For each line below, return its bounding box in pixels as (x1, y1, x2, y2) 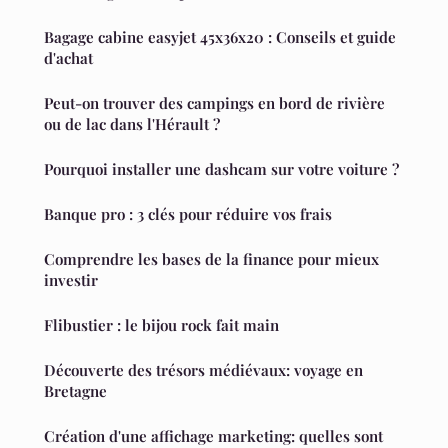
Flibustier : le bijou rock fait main (44, 315, 279, 336)
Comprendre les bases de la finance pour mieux (44, 249, 379, 270)
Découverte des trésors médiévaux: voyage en (44, 360, 363, 381)
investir (44, 270, 98, 291)
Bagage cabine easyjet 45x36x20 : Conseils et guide (44, 27, 396, 48)
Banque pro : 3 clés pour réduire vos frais (44, 204, 332, 225)
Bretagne (44, 381, 107, 402)
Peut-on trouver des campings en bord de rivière (44, 93, 385, 114)
